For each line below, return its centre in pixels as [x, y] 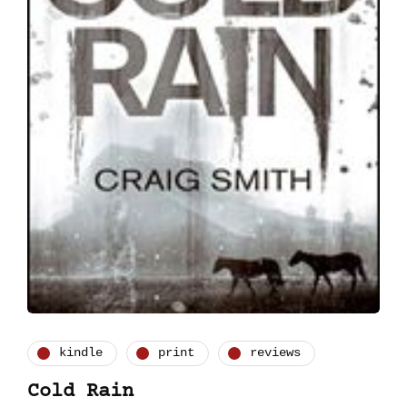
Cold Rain [80, 392]
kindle [81, 353]
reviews [275, 353]
